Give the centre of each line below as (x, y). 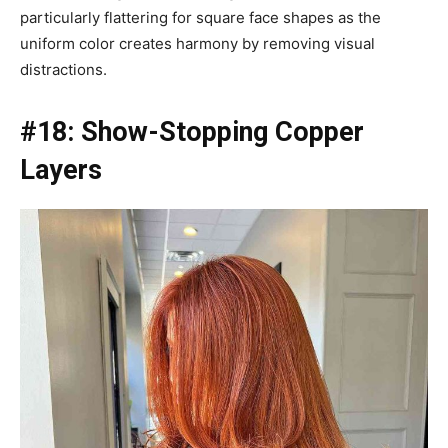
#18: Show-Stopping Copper (192, 131)
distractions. (63, 69)
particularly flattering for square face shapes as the (200, 17)
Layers (61, 169)
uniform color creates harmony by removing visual (197, 43)
